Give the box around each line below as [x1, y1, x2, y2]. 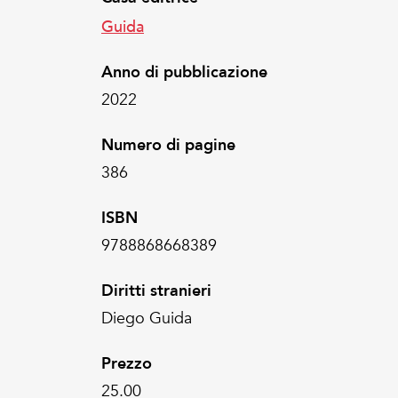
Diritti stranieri [101, 278, 211, 303]
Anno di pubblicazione [101, 60, 267, 84]
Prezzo [101, 351, 152, 376]
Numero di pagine [101, 132, 235, 157]
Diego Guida [101, 308, 192, 328]
